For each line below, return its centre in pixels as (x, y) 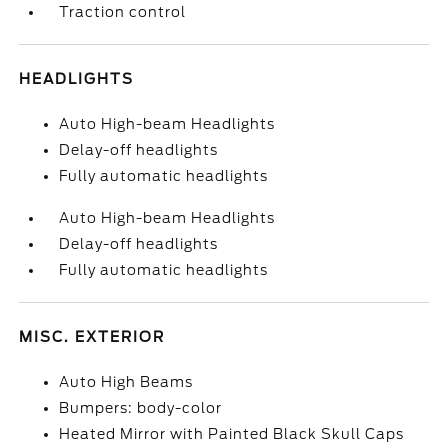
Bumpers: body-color (141, 408)
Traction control (123, 12)
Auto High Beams (126, 382)
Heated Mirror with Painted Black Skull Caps (232, 434)
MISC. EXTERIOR (92, 337)
